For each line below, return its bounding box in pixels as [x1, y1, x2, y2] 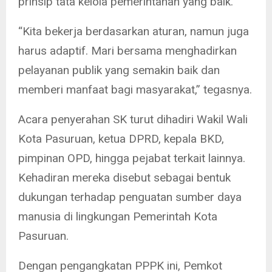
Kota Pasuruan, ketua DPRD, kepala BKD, [18, 131, 224, 146]
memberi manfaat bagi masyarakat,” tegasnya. [18, 82, 252, 97]
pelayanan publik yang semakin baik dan [18, 63, 220, 77]
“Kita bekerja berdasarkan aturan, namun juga [18, 24, 249, 38]
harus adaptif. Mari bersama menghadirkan [18, 43, 237, 58]
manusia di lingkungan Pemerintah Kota [18, 209, 217, 223]
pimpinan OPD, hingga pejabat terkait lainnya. [18, 151, 245, 165]
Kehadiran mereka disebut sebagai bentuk [18, 170, 231, 185]
